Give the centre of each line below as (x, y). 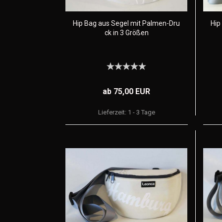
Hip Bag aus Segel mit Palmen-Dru (126, 23)
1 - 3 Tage (141, 112)
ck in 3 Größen (126, 33)
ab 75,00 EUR (127, 91)
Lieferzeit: (113, 112)
